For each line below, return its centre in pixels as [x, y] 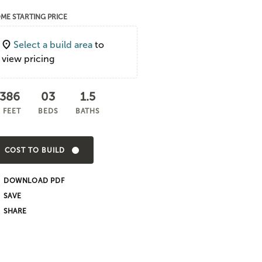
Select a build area [53, 45]
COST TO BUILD [35, 150]
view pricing [28, 59]
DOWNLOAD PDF [34, 180]
